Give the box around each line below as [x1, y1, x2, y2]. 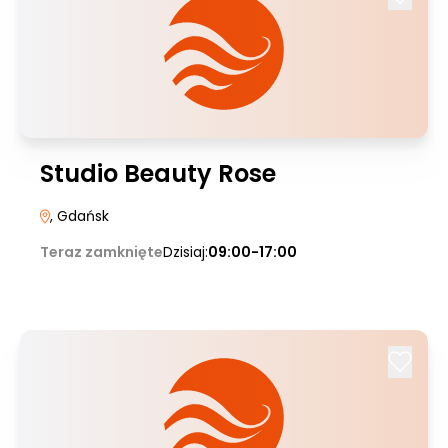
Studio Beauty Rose [40, 157, 276, 190]
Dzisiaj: [163, 242, 208, 262]
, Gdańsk [50, 206, 109, 226]
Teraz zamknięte [40, 242, 163, 262]
